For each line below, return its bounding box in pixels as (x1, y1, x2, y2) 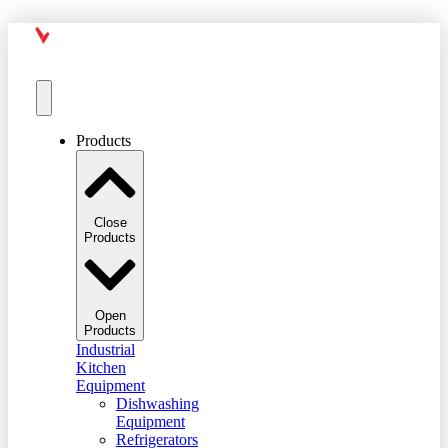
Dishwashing (116, 394, 199, 412)
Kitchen (76, 358, 126, 376)
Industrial (76, 340, 135, 358)
